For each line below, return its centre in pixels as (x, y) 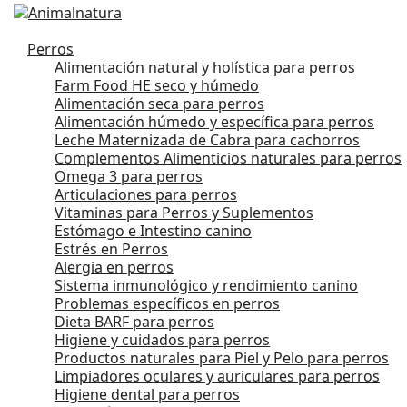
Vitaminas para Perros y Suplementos (184, 212)
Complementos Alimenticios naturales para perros (228, 158)
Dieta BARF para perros (134, 321)
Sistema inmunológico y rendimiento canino (206, 285)
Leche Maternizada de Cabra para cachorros (207, 139)
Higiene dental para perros (147, 394)
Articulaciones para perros (146, 194)
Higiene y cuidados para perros (162, 339)
